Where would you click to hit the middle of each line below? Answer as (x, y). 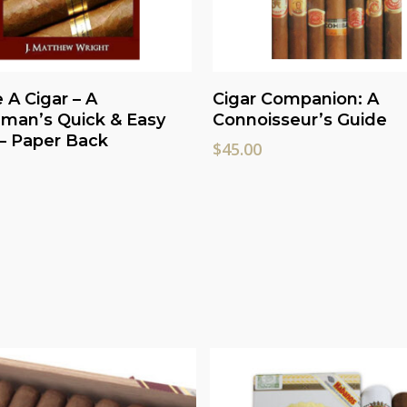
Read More (68, 90)
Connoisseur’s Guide (300, 119)
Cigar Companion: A (296, 99)
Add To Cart (346, 90)
